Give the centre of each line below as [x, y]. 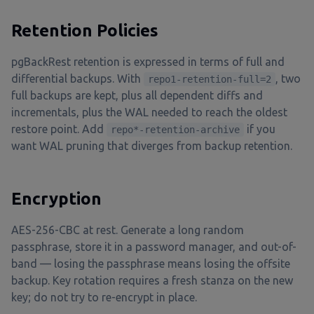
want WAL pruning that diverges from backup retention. [152, 146]
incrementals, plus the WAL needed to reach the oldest [149, 112]
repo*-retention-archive [175, 130]
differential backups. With [77, 78]
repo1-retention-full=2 [210, 79]
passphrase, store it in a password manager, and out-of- [154, 247]
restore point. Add [59, 129]
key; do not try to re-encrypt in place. [104, 297]
